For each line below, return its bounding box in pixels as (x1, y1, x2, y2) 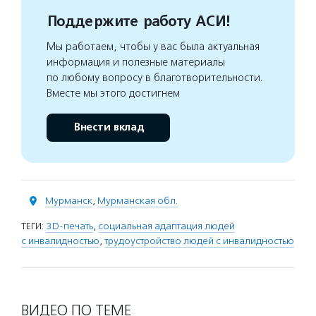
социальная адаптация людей (98, 220, 235, 232)
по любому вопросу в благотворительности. (47, 71, 263, 84)
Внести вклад (73, 121, 144, 134)
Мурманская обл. (97, 195, 178, 207)
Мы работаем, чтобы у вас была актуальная (47, 40, 260, 53)
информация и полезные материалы (47, 56, 225, 68)
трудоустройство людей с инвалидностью (104, 235, 294, 247)
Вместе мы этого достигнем (47, 87, 180, 99)
